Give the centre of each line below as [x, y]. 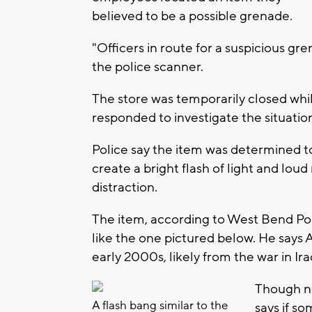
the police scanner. [148, 67]
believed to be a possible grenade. [192, 16]
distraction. [126, 188]
